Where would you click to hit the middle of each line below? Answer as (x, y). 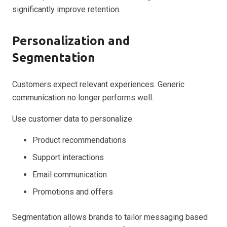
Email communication (70, 174)
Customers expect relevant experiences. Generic (98, 84)
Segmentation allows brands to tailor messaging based (110, 217)
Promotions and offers (73, 192)
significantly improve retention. (66, 9)
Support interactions (68, 157)
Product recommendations (79, 140)
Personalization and (71, 41)
